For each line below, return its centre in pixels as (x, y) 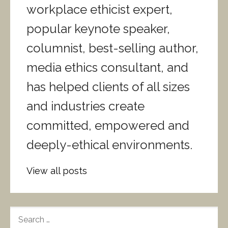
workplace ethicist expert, (99, 10)
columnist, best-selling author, (112, 48)
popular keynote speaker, (98, 29)
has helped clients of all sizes (108, 87)
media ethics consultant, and (107, 68)
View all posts (57, 171)
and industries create (85, 106)
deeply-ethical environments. (109, 145)
